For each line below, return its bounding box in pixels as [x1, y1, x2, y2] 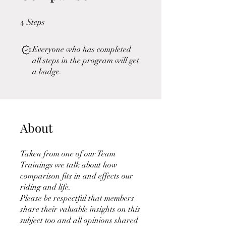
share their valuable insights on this [20, 204, 140, 214]
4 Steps [45, 16, 63, 22]
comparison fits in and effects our [20, 171, 133, 181]
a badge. [32, 67, 62, 77]
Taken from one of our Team [20, 149, 116, 159]
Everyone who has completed [32, 44, 131, 54]
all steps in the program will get [32, 55, 139, 66]
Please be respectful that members [20, 193, 134, 203]
